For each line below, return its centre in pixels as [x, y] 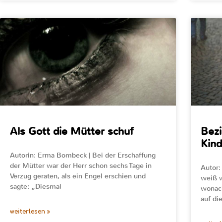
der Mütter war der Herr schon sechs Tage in [81, 166]
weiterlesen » [30, 212]
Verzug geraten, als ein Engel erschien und [78, 176]
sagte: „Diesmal [36, 187]
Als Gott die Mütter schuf [72, 132]
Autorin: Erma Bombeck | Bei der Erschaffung [83, 156]
